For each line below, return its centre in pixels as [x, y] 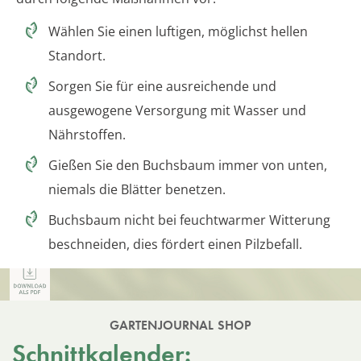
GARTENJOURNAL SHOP [180, 325]
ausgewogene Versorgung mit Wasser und [177, 110]
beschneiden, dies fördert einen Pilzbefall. [175, 244]
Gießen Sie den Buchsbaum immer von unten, [188, 165]
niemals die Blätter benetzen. [137, 189]
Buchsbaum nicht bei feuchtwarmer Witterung [189, 220]
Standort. [77, 55]
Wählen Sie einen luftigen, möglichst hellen [178, 31]
